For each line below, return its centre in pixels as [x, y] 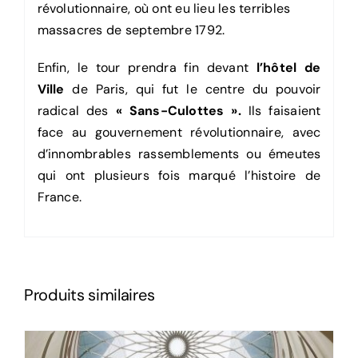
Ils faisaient [281, 111]
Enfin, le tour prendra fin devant [147, 68]
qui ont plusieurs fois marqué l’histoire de [179, 176]
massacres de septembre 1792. [131, 30]
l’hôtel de [288, 68]
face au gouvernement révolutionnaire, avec [179, 133]
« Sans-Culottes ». [178, 111]
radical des [76, 111]
